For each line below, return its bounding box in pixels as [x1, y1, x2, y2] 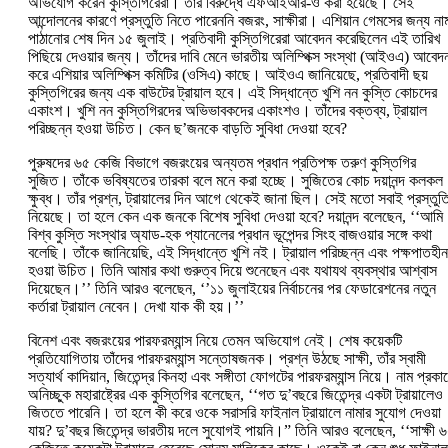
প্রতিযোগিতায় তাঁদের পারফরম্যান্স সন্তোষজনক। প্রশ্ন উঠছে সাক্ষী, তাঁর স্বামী [28, 350, 426, 368]
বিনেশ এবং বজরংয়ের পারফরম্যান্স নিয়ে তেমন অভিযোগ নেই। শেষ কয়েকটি [28, 332, 402, 350]
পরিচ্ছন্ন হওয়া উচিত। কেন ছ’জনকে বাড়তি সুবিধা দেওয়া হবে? [28, 120, 347, 138]
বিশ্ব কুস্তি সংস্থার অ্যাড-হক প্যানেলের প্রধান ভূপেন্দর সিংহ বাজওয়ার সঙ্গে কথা [28, 226, 432, 244]
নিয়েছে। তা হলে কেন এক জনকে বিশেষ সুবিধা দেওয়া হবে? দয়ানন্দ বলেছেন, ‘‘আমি [28, 208, 443, 226]
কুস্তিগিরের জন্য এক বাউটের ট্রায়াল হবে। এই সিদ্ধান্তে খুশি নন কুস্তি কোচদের [28, 84, 437, 102]
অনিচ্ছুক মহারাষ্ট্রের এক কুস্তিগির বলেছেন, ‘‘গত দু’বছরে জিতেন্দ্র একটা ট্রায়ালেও [28, 386, 443, 404]
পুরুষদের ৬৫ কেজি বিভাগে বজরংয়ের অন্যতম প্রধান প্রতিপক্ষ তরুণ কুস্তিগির [28, 154, 416, 172]
